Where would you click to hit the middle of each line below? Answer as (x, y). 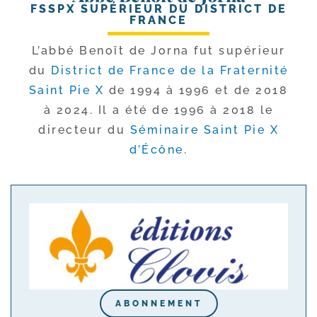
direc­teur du (84, 130)
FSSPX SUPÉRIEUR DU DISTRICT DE (158, 9)
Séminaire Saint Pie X (204, 130)
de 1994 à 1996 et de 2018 (196, 90)
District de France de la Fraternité (170, 70)
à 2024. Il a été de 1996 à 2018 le (158, 110)
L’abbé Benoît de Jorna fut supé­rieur (158, 51)
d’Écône (157, 150)
